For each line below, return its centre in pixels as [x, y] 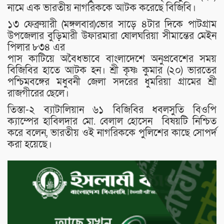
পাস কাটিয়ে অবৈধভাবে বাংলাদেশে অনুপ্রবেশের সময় [112, 59]
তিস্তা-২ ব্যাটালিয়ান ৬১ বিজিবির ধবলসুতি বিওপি [112, 110]
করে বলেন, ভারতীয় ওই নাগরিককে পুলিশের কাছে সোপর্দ [112, 133]
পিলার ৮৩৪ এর [36, 47]
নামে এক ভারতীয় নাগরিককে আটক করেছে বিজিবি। [102, 8]
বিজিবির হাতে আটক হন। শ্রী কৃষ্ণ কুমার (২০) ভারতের [112, 70]
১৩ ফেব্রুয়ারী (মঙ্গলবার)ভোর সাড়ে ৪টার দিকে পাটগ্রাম [112, 24]
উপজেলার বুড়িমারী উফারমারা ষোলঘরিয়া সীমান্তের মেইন [112, 36]
